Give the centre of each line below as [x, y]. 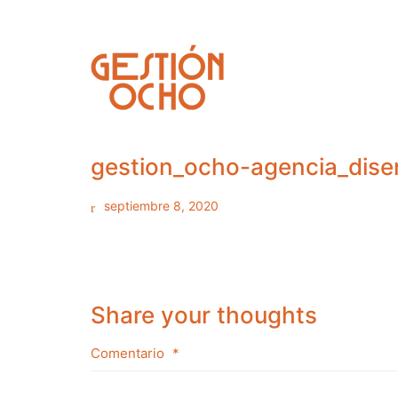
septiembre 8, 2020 [161, 206]
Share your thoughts [204, 314]
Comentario [129, 353]
